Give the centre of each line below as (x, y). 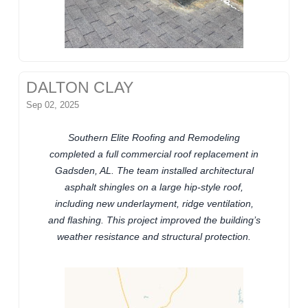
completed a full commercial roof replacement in (154, 154)
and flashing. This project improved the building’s (154, 220)
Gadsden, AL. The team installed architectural (154, 170)
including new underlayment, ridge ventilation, (154, 203)
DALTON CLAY (80, 87)
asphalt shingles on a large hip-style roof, (154, 187)
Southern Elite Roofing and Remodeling (154, 137)
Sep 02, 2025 (53, 104)
